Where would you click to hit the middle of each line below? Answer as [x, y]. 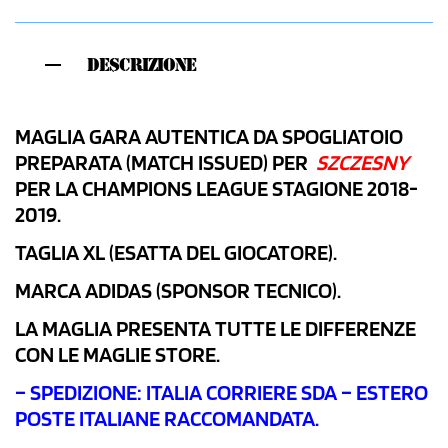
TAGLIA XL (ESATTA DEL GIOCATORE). [186, 252]
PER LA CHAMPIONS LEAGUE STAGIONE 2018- [216, 188]
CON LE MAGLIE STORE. [117, 354]
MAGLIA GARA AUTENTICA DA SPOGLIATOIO [209, 136]
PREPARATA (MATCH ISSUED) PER [165, 162]
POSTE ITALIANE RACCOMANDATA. [167, 417]
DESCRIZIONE [141, 65]
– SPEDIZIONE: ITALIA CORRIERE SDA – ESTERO [221, 391]
